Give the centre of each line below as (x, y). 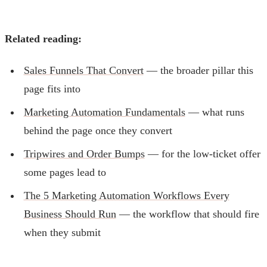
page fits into (52, 89)
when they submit (62, 232)
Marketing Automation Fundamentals (104, 112)
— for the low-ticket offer (202, 153)
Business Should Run (70, 214)
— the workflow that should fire (187, 214)
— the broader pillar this (198, 70)
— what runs (215, 112)
